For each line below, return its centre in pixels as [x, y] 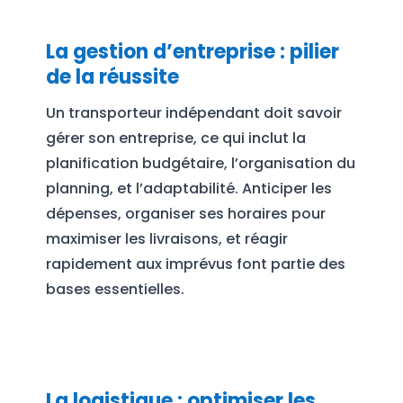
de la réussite [112, 77]
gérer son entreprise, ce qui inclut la [175, 139]
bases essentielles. [115, 290]
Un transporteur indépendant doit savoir [193, 113]
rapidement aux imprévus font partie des [195, 264]
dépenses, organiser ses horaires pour [185, 214]
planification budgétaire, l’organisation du [200, 164]
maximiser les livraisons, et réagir [166, 239]
